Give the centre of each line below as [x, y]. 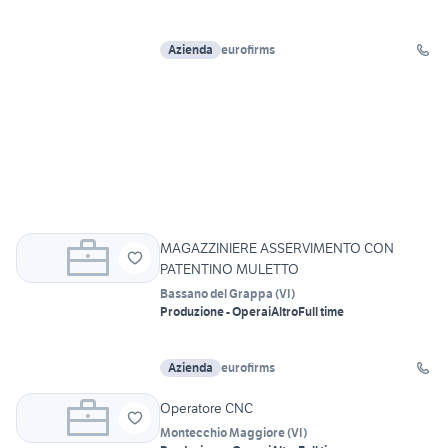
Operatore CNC [206, 408]
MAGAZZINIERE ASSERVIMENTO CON [277, 248]
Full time [321, 312]
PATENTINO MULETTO [229, 269]
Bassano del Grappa [216, 294]
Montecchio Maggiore [222, 433]
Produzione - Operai [215, 312]
